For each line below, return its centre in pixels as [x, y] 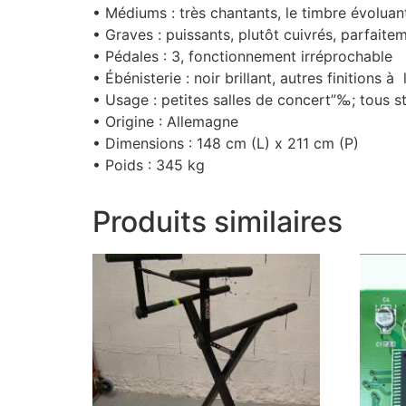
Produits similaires [217, 222]
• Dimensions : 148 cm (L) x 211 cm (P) [226, 144]
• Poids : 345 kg [149, 165]
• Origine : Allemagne [165, 122]
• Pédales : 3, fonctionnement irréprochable [242, 57]
